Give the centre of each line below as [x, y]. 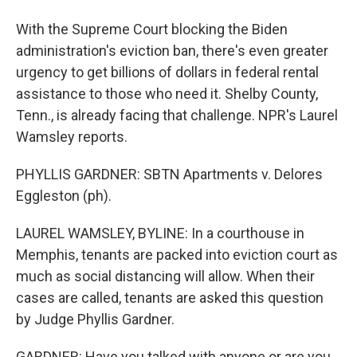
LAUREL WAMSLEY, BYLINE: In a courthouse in [160, 233]
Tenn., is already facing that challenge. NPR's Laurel [177, 115]
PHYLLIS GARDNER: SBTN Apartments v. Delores [169, 174]
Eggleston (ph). [64, 196]
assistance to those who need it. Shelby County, [167, 94]
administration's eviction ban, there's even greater [172, 51]
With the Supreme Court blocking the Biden [152, 29]
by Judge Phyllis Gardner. [95, 319]
